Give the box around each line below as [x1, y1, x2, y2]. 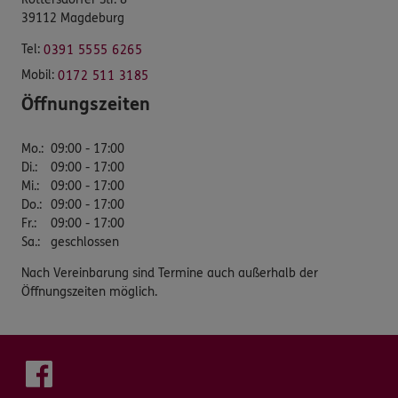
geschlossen [51, 234, 119, 250]
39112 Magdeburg [21, 10, 124, 26]
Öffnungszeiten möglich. [21, 283, 157, 299]
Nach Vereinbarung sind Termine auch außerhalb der [21, 265, 318, 281]
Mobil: [21, 67, 54, 83]
